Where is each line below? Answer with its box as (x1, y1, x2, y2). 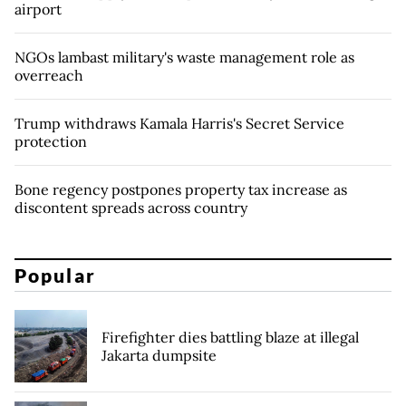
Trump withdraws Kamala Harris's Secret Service (14, 113, 344, 132)
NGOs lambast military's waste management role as (14, 47, 354, 66)
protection (14, 131, 87, 150)
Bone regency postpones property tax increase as (14, 179, 347, 198)
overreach (14, 65, 83, 84)
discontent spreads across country (14, 198, 247, 217)
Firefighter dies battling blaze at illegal (101, 328, 359, 347)
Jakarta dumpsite (101, 346, 217, 365)
